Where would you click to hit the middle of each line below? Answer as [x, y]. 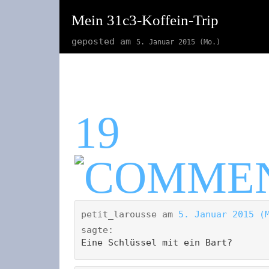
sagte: [97, 230]
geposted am [104, 41]
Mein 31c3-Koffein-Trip [145, 20]
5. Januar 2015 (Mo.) [178, 42]
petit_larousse [119, 215]
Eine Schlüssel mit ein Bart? [157, 243]
